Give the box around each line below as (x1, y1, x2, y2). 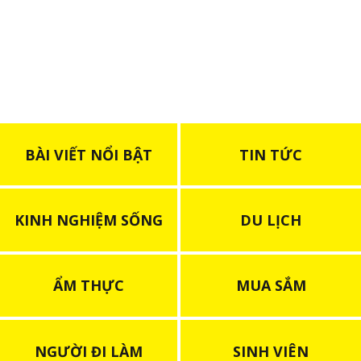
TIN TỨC (239, 144, 302, 164)
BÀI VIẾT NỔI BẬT (25, 144, 153, 164)
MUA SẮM (235, 276, 306, 296)
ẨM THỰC (53, 276, 125, 296)
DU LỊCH (240, 210, 301, 230)
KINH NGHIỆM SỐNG (15, 210, 164, 230)
